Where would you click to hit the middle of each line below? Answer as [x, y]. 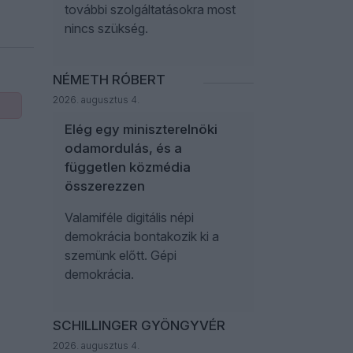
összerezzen [105, 186]
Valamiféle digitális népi [129, 217]
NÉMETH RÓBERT [109, 80]
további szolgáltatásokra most [150, 9]
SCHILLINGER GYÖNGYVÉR [139, 325]
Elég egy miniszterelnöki [141, 129]
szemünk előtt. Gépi [121, 255]
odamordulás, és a [123, 148]
